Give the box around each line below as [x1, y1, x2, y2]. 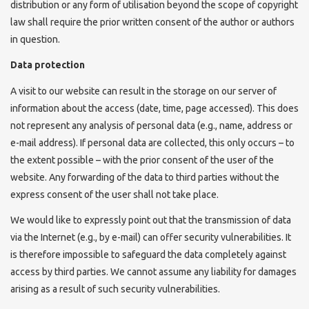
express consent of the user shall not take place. [10, 188, 219, 200]
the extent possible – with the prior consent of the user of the [10, 154, 274, 166]
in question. [10, 33, 60, 45]
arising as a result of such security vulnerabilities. [10, 283, 220, 295]
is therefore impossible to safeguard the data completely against [10, 249, 286, 260]
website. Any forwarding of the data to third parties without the [10, 171, 279, 183]
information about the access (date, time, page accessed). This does [10, 102, 299, 114]
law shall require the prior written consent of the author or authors [10, 16, 295, 28]
